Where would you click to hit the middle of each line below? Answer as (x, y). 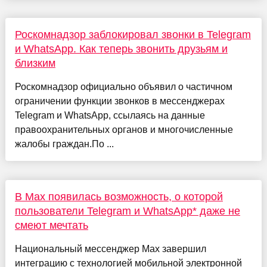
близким (35, 63)
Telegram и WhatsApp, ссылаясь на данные (110, 116)
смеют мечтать (51, 226)
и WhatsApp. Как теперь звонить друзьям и (121, 49)
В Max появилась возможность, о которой (119, 197)
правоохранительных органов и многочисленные (124, 130)
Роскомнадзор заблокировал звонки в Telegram (133, 35)
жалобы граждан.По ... (64, 144)
